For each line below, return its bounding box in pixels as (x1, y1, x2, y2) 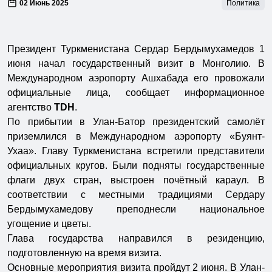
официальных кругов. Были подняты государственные (7, 160, 265, 171)
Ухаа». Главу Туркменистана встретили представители (7, 145, 265, 156)
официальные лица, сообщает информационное (7, 87, 265, 98)
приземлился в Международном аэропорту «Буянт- (7, 131, 265, 141)
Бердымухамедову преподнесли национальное (7, 203, 265, 214)
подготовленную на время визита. (7, 247, 161, 258)
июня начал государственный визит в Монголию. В (7, 58, 265, 69)
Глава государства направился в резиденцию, (7, 233, 265, 243)
